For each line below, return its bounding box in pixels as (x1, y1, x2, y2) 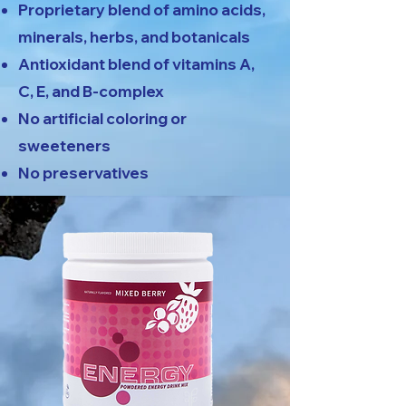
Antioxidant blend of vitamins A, (18, 54, 255, 73)
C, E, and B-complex (18, 82, 164, 101)
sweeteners (18, 136, 111, 155)
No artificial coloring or (18, 109, 187, 128)
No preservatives (18, 163, 149, 182)
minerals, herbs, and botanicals (18, 27, 250, 46)
